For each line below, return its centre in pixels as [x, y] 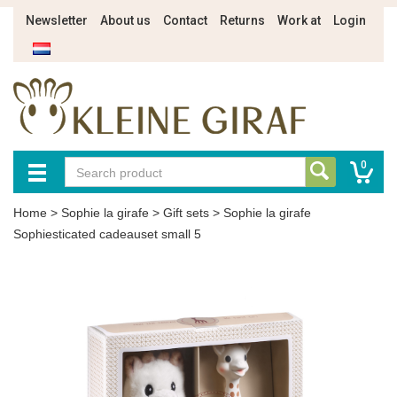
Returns [242, 20]
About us [125, 20]
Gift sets [186, 213]
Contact [185, 20]
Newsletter [57, 20]
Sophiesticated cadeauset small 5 [107, 234]
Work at [299, 20]
